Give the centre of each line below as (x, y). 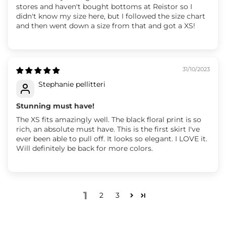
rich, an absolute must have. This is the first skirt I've (108, 129)
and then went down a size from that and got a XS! (106, 25)
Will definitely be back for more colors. (84, 148)
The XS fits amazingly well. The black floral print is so (109, 119)
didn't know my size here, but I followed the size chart (111, 16)
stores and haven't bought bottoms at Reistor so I (104, 6)
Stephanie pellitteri (72, 84)
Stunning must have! (55, 106)
